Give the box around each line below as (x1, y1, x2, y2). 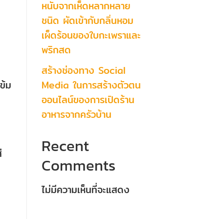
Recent (41, 134, 89, 157)
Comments (41, 153, 115, 176)
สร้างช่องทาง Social (41, 63, 126, 78)
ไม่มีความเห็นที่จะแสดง (41, 182, 130, 197)
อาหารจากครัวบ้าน (41, 107, 111, 122)
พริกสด (41, 43, 71, 58)
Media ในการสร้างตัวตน (41, 77, 141, 92)
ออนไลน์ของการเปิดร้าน (41, 92, 134, 107)
